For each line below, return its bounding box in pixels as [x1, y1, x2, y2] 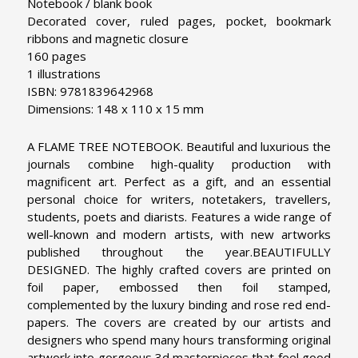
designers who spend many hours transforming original [27, 331, 331, 348]
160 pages [27, 47, 86, 64]
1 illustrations [27, 65, 101, 82]
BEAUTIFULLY [253, 243, 331, 260]
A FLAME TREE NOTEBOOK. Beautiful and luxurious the [27, 137, 331, 154]
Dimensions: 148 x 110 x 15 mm [27, 100, 204, 117]
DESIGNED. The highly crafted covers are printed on [27, 261, 331, 277]
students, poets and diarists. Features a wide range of [27, 208, 331, 225]
